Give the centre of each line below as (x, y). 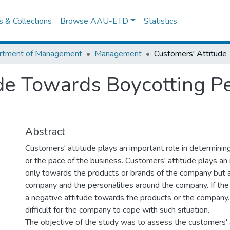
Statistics (161, 21)
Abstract (45, 132)
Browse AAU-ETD (94, 21)
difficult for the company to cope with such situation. (117, 210)
